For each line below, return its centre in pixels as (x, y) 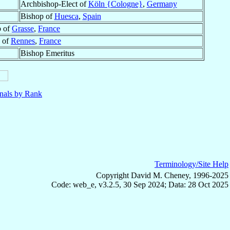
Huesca (66, 16)
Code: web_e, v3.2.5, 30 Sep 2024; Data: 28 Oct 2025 (140, 185)
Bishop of (37, 16)
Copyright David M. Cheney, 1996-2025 (162, 176)
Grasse (23, 29)
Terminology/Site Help (191, 164)
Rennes (23, 41)
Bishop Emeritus (47, 53)
